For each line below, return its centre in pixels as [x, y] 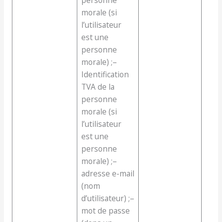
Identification [105, 75]
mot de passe [105, 211]
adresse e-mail [108, 174]
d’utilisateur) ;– [108, 198]
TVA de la [98, 87]
